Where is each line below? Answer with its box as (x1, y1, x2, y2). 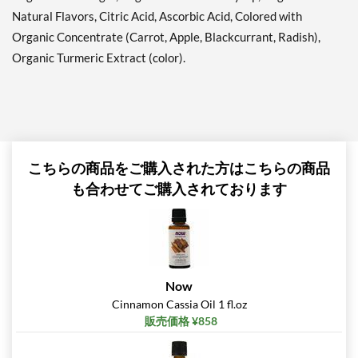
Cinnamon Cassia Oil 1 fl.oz (111, 297, 247, 312)
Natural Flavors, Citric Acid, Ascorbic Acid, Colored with (12, 9, 302, 24)
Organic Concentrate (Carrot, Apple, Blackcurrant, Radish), (12, 30, 320, 45)
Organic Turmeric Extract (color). (12, 50, 185, 66)
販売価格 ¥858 (145, 314, 217, 328)
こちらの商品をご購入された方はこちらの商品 (28, 159, 330, 177)
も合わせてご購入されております (71, 180, 287, 198)
